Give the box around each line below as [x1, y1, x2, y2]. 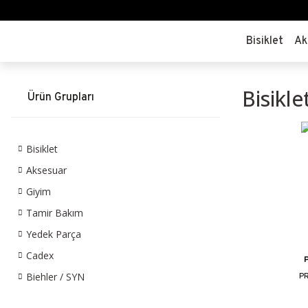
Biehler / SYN [26, 270, 85, 283]
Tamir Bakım [26, 206, 83, 219]
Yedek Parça [26, 228, 81, 241]
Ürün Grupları [27, 91, 94, 104]
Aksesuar [26, 164, 67, 177]
